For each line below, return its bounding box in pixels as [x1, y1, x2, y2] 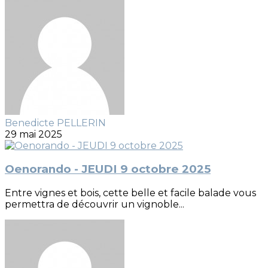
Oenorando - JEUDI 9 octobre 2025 [5, 162, 211, 176]
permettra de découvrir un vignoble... [5, 199, 184, 211]
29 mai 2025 [5, 128, 62, 140]
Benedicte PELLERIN [5, 117, 106, 129]
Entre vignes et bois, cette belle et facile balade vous [5, 187, 256, 199]
